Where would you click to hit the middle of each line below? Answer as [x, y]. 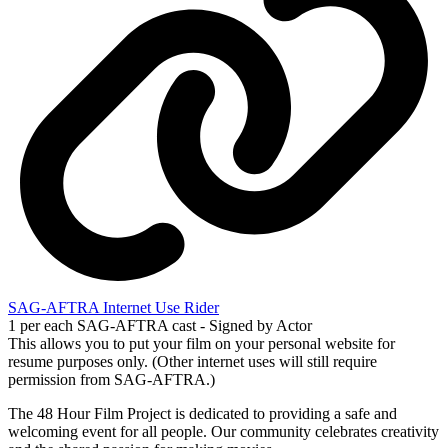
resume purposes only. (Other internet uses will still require [192, 362]
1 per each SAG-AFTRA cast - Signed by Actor [160, 326]
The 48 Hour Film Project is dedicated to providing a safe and [202, 414]
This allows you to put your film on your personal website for [201, 344]
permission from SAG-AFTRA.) [111, 380]
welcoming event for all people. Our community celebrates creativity [223, 432]
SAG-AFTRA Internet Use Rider [113, 308]
